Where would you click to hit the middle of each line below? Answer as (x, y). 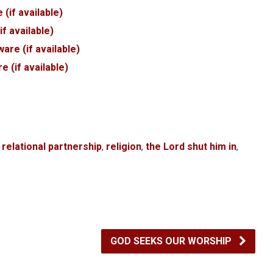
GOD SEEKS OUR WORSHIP (172, 241)
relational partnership (52, 147)
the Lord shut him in (191, 147)
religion (124, 147)
